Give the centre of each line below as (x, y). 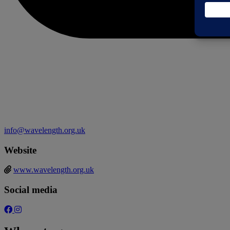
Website (20, 150)
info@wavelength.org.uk (45, 130)
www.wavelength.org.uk (54, 170)
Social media (31, 189)
